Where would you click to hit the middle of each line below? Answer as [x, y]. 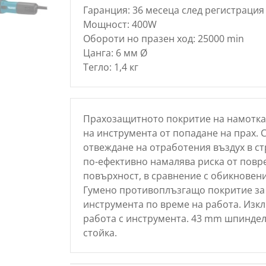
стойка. [100, 232]
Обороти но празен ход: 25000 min [163, 38]
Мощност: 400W [120, 24]
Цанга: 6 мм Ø [115, 53]
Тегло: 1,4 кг [110, 67]
